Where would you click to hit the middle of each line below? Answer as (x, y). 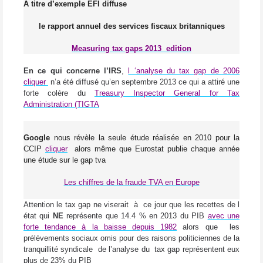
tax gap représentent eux (197, 249)
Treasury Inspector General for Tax (167, 93)
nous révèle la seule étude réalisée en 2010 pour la (145, 138)
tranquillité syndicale (60, 249)
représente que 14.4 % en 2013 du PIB (137, 216)
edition (179, 49)
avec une (224, 216)
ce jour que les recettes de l (192, 205)
